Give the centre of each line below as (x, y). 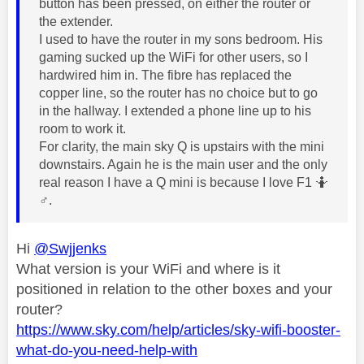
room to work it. (82, 128)
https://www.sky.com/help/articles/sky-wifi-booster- (178, 329)
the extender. (78, 21)
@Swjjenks (70, 248)
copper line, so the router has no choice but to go (178, 93)
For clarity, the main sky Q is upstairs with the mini (182, 146)
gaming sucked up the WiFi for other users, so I (173, 57)
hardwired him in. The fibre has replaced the (165, 75)
